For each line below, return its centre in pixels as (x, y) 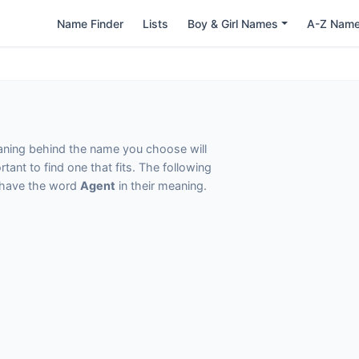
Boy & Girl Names (233, 23)
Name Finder (91, 23)
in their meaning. (161, 186)
